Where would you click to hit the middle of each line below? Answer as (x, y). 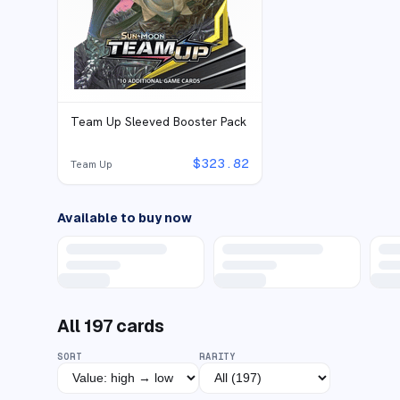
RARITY (218, 356)
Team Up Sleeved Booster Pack (158, 121)
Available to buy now (125, 218)
